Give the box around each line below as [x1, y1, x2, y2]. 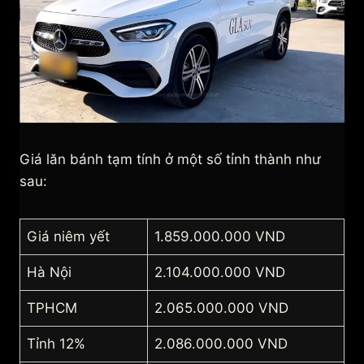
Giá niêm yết [27, 228, 110, 245]
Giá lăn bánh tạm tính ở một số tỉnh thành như [19, 151, 321, 168]
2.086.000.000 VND [154, 336, 288, 353]
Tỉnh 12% [27, 336, 85, 353]
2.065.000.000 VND [154, 300, 288, 317]
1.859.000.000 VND [154, 228, 285, 245]
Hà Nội [27, 264, 71, 281]
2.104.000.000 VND [154, 264, 285, 281]
